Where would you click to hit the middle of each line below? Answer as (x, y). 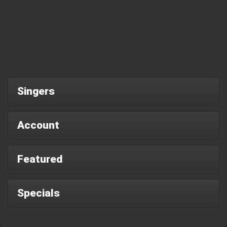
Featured (40, 159)
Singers (36, 91)
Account (38, 125)
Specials (39, 193)
